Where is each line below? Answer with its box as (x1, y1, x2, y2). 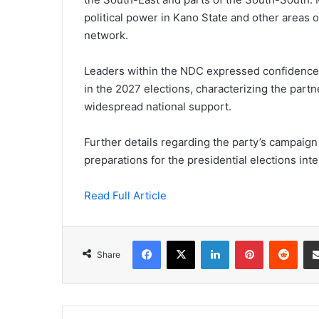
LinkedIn (229, 234, 266, 246)
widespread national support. (84, 100, 231, 114)
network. (84, 28, 128, 43)
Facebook (160, 234, 204, 246)
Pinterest (263, 234, 303, 246)
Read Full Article (84, 189, 167, 203)
